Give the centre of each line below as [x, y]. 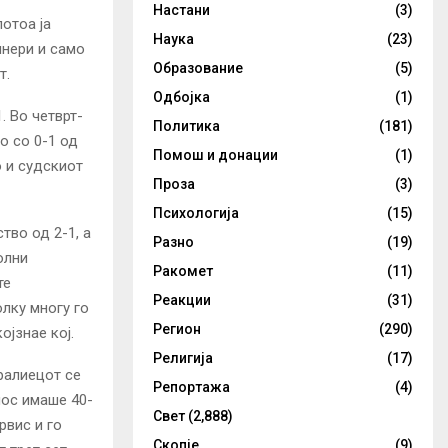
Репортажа [191, 387]
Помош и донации [215, 155]
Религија [183, 358]
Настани [181, 10]
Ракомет [183, 271]
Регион [177, 329]
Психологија [196, 213]
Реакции [182, 300]
